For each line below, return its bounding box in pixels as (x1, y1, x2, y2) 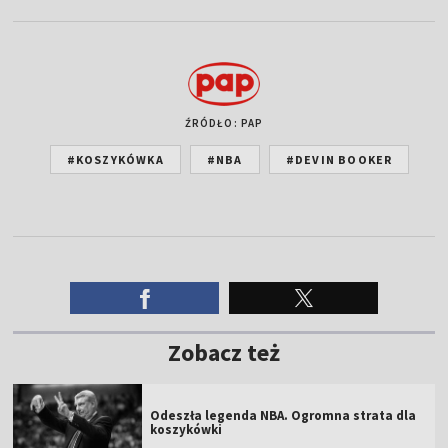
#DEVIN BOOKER (285, 151, 393, 167)
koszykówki (150, 420, 223, 438)
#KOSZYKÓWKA (66, 151, 164, 167)
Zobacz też (168, 336, 280, 368)
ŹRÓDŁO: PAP (184, 115, 264, 130)
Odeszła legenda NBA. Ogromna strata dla (150, 406, 417, 424)
